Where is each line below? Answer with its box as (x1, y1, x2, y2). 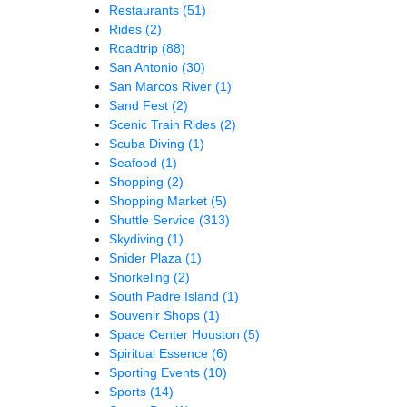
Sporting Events (109, 364, 203, 380)
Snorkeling (109, 269, 174, 284)
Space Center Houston (109, 326, 243, 342)
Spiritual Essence (109, 345, 212, 361)
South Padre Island (109, 288, 223, 303)
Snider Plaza (109, 250, 185, 265)
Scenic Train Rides (109, 116, 220, 132)
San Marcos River (109, 78, 215, 94)
